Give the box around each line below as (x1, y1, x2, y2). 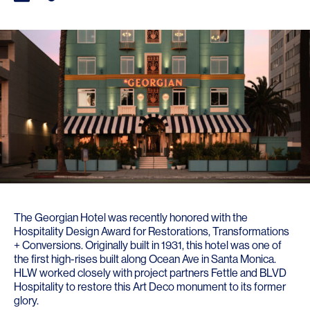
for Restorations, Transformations (131, 224, 289, 238)
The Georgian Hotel (14, 210, 106, 224)
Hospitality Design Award (14, 224, 131, 238)
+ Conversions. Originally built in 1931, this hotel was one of (14, 238, 282, 252)
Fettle (211, 266, 238, 280)
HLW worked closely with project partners (14, 266, 211, 280)
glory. (14, 293, 39, 307)
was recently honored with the (106, 210, 248, 224)
